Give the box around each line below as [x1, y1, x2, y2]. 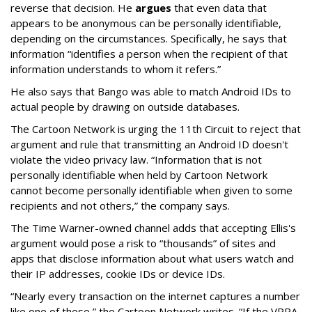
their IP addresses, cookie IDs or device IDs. [10, 266, 225, 281]
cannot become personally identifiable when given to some [10, 182, 292, 197]
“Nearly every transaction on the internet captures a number [10, 288, 300, 303]
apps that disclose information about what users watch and [10, 251, 294, 265]
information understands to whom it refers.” [10, 61, 221, 76]
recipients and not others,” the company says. [10, 198, 230, 212]
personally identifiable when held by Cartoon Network [10, 167, 267, 182]
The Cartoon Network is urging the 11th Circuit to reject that [10, 121, 301, 136]
